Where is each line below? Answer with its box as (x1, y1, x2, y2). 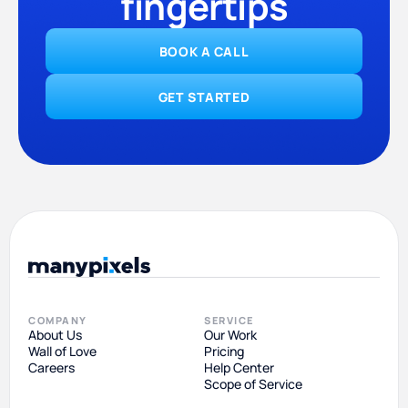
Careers (28, 359, 75, 377)
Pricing (204, 342, 244, 361)
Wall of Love (28, 342, 97, 361)
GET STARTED (158, 87, 250, 106)
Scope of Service (204, 375, 302, 393)
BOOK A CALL (158, 42, 250, 60)
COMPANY (28, 313, 87, 328)
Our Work (204, 326, 257, 344)
